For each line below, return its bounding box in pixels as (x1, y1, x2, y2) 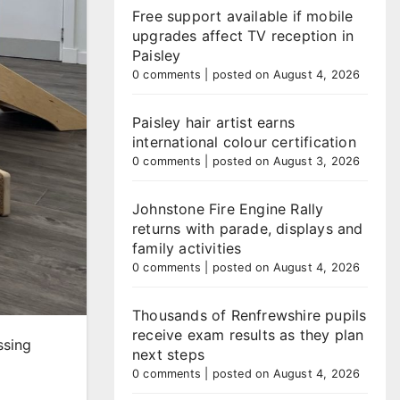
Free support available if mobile (132, 7, 354, 25)
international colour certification (132, 133, 356, 151)
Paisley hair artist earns (132, 113, 295, 131)
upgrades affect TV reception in (132, 27, 354, 45)
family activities (132, 239, 242, 257)
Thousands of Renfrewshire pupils (132, 306, 367, 324)
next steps (132, 346, 204, 363)
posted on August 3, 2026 (212, 154, 361, 168)
